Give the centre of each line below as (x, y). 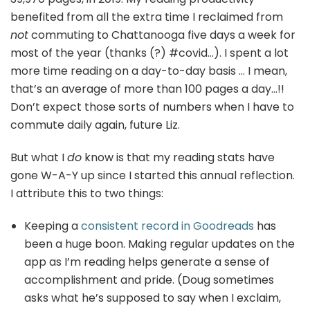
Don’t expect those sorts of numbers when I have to (152, 107)
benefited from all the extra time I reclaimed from (147, 17)
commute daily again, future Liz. (95, 125)
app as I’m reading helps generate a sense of (147, 262)
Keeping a (53, 226)
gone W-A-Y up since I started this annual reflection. (153, 175)
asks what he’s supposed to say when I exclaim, (153, 298)
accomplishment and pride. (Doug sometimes (149, 280)
